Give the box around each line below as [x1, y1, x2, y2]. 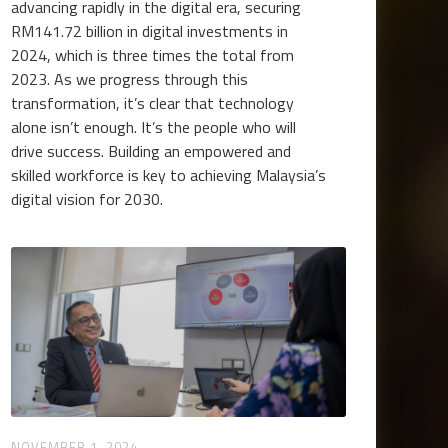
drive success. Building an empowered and [11, 139, 292, 163]
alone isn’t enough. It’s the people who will [11, 115, 297, 139]
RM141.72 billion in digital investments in [11, 19, 289, 43]
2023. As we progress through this [11, 67, 249, 91]
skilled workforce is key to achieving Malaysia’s [11, 163, 327, 187]
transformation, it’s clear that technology [11, 91, 295, 115]
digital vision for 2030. [11, 187, 164, 211]
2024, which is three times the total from [11, 43, 295, 67]
